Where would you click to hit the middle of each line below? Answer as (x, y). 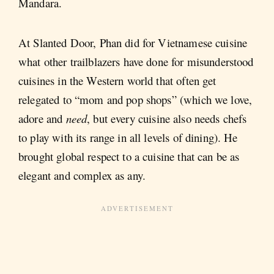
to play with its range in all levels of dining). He (128, 137)
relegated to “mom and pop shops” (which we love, (135, 99)
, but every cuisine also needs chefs (167, 118)
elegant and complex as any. (82, 175)
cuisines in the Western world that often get (117, 80)
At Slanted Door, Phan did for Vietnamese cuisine (133, 42)
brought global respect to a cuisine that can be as (129, 156)
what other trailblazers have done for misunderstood (136, 61)
